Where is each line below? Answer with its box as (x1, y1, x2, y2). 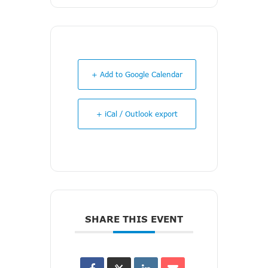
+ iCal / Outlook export (96, 109, 178, 119)
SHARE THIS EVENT (85, 213, 183, 226)
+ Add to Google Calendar (92, 69, 182, 80)
